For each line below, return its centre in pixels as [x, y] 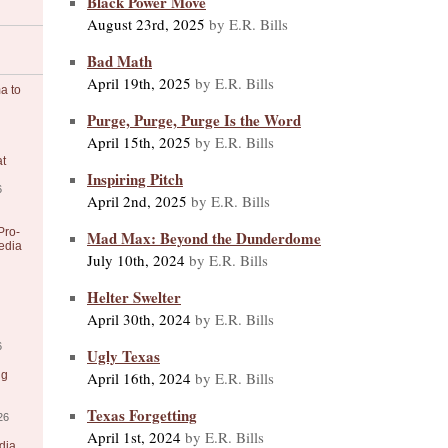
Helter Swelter [134, 296]
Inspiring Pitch [135, 178]
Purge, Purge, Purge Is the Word [194, 119]
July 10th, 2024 [136, 259]
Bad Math [119, 60]
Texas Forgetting [142, 414]
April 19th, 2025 [139, 82]
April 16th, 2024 [139, 377]
